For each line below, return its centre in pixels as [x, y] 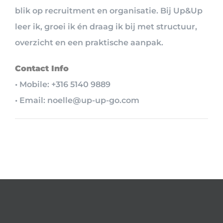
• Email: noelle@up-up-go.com [77, 101]
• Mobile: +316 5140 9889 [63, 85]
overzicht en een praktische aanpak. [89, 43]
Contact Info [42, 69]
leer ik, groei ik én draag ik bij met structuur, [106, 27]
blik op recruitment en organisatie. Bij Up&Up [109, 11]
